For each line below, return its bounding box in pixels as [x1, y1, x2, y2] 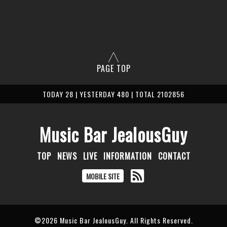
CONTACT [158, 150, 191, 163]
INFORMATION [103, 150, 152, 163]
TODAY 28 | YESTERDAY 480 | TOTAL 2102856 [43, 89, 184, 100]
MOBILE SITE [86, 171, 120, 182]
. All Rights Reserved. [126, 215, 193, 226]
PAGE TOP [96, 62, 131, 75]
